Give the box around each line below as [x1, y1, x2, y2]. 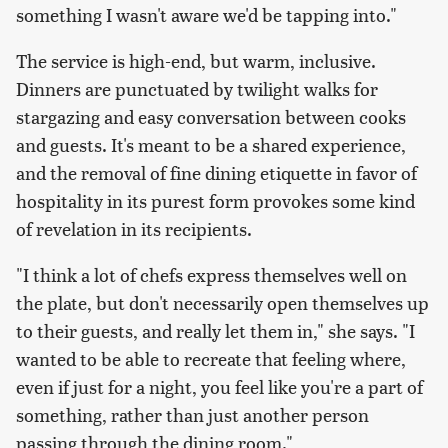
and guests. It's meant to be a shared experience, [16, 132, 406, 158]
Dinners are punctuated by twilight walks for [16, 76, 378, 102]
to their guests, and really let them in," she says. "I [16, 318, 415, 344]
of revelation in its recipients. [16, 216, 252, 242]
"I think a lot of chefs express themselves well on [16, 262, 407, 288]
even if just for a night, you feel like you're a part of [16, 374, 423, 400]
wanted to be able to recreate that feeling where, [16, 346, 406, 372]
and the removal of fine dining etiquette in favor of [16, 160, 417, 186]
